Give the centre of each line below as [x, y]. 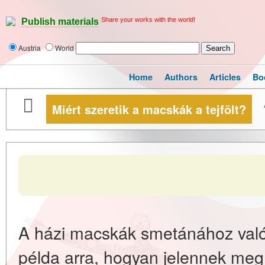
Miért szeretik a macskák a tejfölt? [149, 109]
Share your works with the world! [148, 20]
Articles [225, 77]
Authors [181, 77]
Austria [30, 48]
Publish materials [60, 22]
